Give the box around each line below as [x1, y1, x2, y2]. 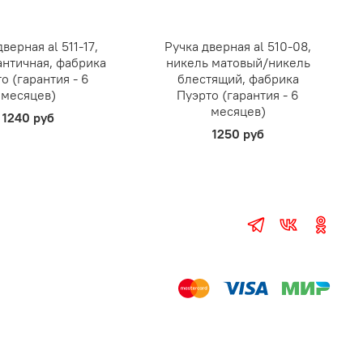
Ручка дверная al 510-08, [164, 38, 312, 55]
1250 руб [211, 126, 264, 143]
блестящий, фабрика [177, 70, 299, 88]
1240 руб [2, 109, 54, 126]
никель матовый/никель [165, 54, 310, 71]
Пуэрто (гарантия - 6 [177, 87, 300, 104]
